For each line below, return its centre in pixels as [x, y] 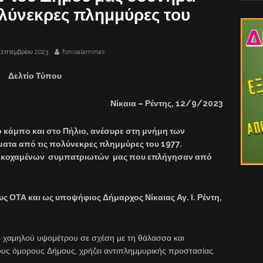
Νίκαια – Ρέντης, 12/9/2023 [166, 103]
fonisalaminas [83, 52]
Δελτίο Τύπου [35, 75]
